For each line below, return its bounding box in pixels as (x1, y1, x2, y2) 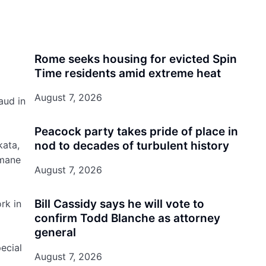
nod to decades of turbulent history (34, 139, 229, 153)
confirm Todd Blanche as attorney (34, 211, 220, 225)
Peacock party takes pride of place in (34, 125, 238, 138)
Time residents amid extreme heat (34, 66, 221, 80)
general (34, 226, 76, 239)
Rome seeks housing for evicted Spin (34, 52, 237, 66)
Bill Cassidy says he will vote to (34, 197, 204, 211)
